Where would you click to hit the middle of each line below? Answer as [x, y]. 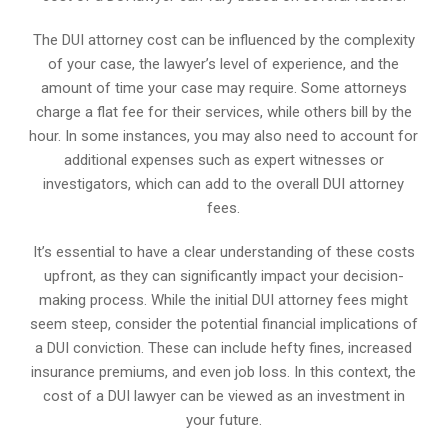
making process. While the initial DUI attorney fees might [224, 299]
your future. [223, 419]
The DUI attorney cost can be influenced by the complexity [223, 39]
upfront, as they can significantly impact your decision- [223, 275]
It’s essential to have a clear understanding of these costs [223, 251]
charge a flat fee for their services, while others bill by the [223, 111]
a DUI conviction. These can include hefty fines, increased [224, 347]
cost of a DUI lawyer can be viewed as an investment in [223, 395]
